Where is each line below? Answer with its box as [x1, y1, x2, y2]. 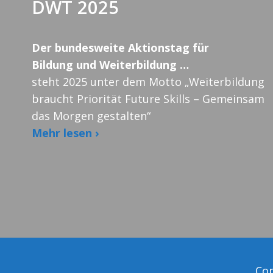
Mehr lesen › [32, 126, 99, 141]
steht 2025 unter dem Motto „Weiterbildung [32, 74, 264, 90]
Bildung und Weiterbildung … [32, 57, 189, 73]
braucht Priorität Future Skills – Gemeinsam [32, 91, 264, 107]
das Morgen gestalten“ [32, 108, 151, 124]
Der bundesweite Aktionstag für [32, 40, 209, 55]
